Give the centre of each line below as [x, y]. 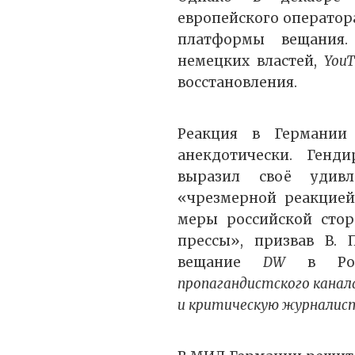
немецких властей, [251, 61]
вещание [220, 263]
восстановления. [237, 83]
